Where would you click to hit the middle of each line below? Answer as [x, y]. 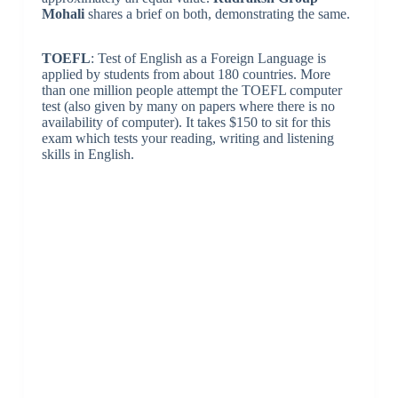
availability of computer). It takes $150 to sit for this [186, 122]
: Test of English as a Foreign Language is [208, 58]
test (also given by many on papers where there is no [188, 106]
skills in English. [88, 154]
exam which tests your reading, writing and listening [187, 138]
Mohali [63, 13]
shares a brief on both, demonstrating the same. [217, 13]
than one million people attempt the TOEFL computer [191, 90]
